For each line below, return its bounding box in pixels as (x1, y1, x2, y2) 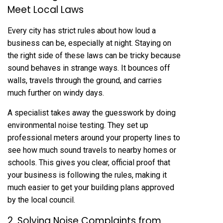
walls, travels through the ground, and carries (7, 76, 162, 85)
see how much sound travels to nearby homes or (7, 145, 176, 155)
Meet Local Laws (7, 3, 84, 16)
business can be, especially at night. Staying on (7, 38, 171, 48)
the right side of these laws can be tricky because (7, 51, 181, 60)
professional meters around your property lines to (7, 133, 180, 142)
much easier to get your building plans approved (7, 183, 174, 192)
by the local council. (7, 195, 75, 205)
